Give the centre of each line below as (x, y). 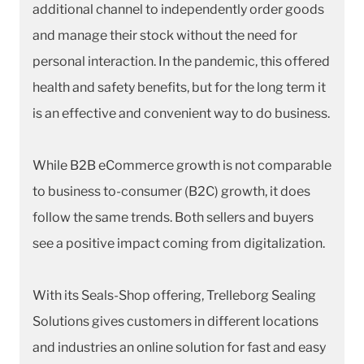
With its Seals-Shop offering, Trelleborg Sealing (174, 295)
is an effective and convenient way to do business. (181, 113)
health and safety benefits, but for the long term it (179, 87)
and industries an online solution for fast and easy (179, 347)
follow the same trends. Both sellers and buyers (173, 217)
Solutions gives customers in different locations (175, 321)
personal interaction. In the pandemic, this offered (181, 61)
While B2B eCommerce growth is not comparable (182, 165)
